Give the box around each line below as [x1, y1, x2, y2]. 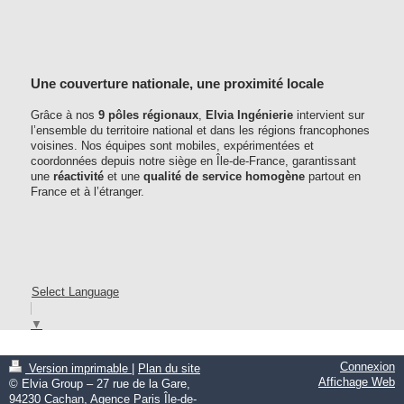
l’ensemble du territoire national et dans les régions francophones [31, 124, 370, 137]
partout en [305, 170, 361, 183]
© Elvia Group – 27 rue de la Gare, [9, 377, 190, 390]
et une [104, 170, 143, 183]
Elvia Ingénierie [206, 108, 293, 122]
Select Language [32, 286, 119, 299]
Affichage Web [318, 375, 395, 389]
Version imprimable [25, 362, 132, 375]
